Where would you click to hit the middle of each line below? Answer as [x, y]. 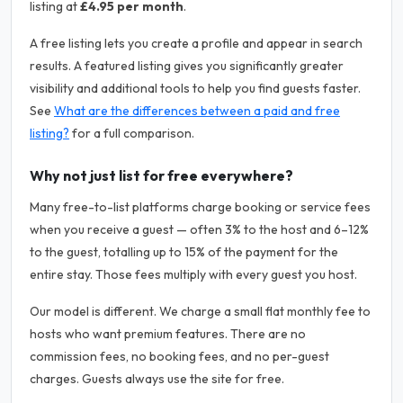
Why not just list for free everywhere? [161, 175]
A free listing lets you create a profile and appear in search [196, 43]
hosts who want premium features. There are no [168, 334]
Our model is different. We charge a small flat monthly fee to [200, 311]
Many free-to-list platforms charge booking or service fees [200, 207]
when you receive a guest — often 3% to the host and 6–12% [199, 229]
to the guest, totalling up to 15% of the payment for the [184, 252]
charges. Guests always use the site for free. [157, 379]
